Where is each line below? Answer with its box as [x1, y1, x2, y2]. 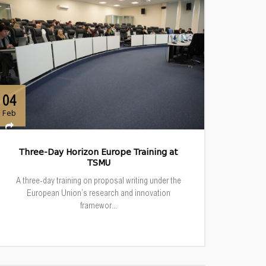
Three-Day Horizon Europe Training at [19, 147, 178, 157]
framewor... [80, 200, 117, 210]
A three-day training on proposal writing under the [16, 175, 181, 185]
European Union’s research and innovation [27, 188, 170, 198]
